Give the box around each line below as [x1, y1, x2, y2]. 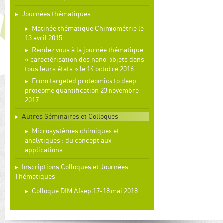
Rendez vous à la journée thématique [32, 45, 143, 54]
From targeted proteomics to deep [32, 76, 136, 85]
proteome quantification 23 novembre [25, 86, 139, 94]
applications [25, 145, 63, 154]
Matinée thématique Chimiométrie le [32, 24, 144, 32]
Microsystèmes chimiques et [32, 126, 119, 135]
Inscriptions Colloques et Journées [22, 162, 128, 171]
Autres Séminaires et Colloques [22, 112, 118, 120]
